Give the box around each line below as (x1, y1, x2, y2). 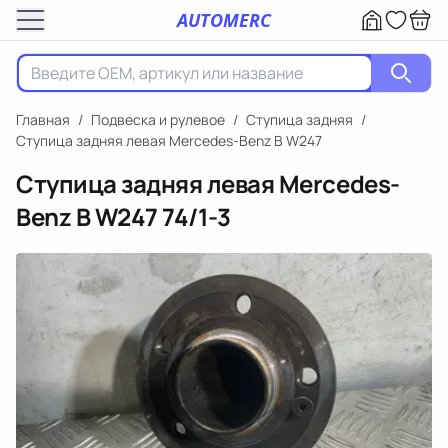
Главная (16, 110, 70, 129)
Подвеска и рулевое (91, 110, 225, 129)
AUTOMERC (177, 7, 271, 32)
